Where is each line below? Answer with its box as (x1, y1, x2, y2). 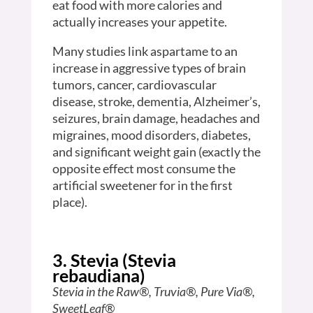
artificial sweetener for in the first (52, 177, 233, 193)
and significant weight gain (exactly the (52, 143, 261, 159)
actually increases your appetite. (52, 13, 227, 29)
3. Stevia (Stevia (52, 249, 176, 270)
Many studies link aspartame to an (52, 43, 238, 59)
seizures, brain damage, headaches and (52, 110, 260, 126)
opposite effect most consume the (52, 160, 235, 176)
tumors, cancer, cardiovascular (52, 76, 217, 92)
